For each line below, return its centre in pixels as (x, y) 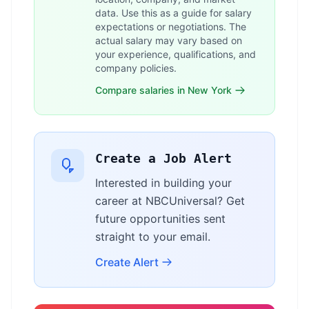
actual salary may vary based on (169, 40)
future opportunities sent (160, 219)
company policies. (136, 68)
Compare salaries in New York (163, 90)
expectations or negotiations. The (171, 27)
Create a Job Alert (163, 158)
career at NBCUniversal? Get (170, 201)
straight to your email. (153, 237)
